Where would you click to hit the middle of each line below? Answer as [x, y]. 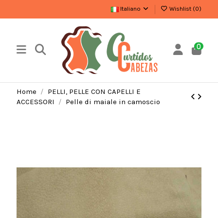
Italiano [131, 9]
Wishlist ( [182, 9]
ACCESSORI [35, 102]
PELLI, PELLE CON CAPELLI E [94, 92]
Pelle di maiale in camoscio [113, 102]
